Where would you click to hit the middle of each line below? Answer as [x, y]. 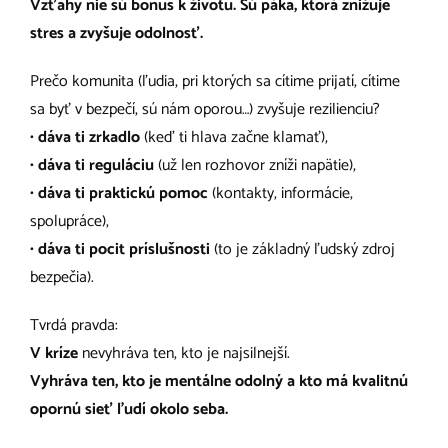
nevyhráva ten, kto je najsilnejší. [184, 353]
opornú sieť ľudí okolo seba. [129, 409]
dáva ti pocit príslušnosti [124, 249]
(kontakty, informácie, [280, 193]
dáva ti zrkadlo [89, 137]
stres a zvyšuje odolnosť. [116, 33]
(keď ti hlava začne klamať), [234, 137]
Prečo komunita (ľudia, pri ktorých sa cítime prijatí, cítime [215, 81]
